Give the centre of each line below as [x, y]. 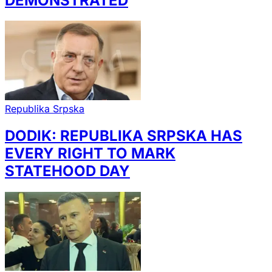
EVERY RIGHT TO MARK [90, 153]
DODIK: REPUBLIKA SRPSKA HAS [124, 135]
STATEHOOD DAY [67, 171]
